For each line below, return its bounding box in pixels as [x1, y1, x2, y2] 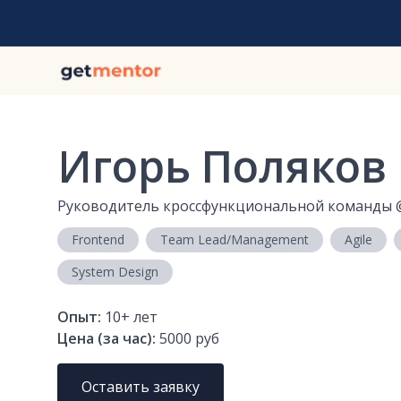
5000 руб [159, 328, 219, 349]
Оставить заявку [81, 377, 200, 397]
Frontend [72, 231, 124, 249]
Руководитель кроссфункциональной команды [57, 196, 392, 217]
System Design [72, 263, 158, 281]
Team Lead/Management [160, 231, 309, 249]
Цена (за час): [57, 328, 156, 349]
